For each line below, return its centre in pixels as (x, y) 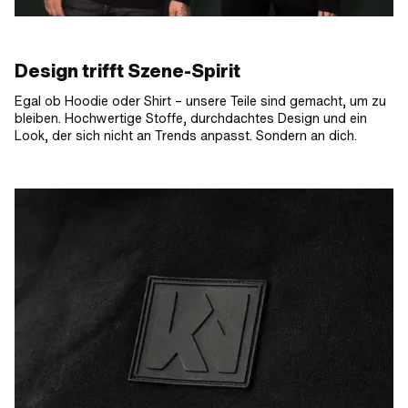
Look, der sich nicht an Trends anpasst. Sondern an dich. (186, 136)
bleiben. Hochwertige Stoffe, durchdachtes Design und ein (191, 119)
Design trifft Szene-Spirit (127, 71)
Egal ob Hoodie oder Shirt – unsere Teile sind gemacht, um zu (200, 102)
